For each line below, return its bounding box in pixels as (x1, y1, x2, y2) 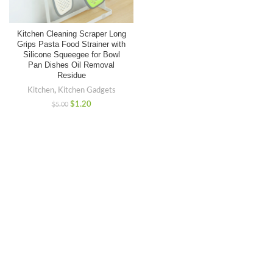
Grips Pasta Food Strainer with (17, 40, 126, 49)
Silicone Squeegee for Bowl (23, 50, 120, 59)
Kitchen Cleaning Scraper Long (16, 29, 126, 38)
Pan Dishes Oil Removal (28, 60, 115, 69)
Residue (57, 71, 86, 80)
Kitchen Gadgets (57, 86, 116, 94)
